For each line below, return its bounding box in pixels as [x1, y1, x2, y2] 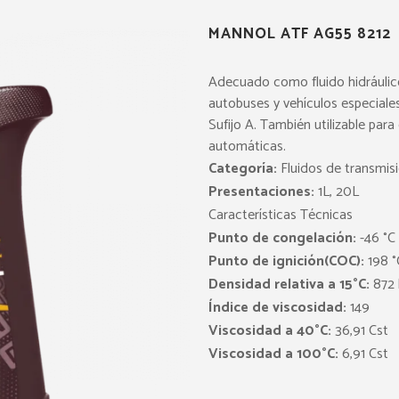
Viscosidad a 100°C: [208, 342, 338, 366]
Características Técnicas [208, 203, 353, 227]
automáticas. [208, 134, 286, 159]
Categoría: [208, 157, 277, 181]
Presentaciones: [208, 180, 314, 204]
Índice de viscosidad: [208, 296, 346, 320]
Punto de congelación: [208, 226, 356, 250]
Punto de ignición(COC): [208, 249, 364, 273]
